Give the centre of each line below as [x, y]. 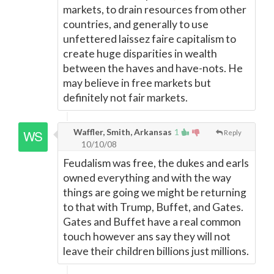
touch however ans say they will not [147, 236]
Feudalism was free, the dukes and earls [156, 163]
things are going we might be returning [155, 192]
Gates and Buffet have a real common [152, 222]
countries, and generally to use [136, 24]
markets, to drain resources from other [155, 9]
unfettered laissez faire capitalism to [150, 39]
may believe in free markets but [137, 83]
